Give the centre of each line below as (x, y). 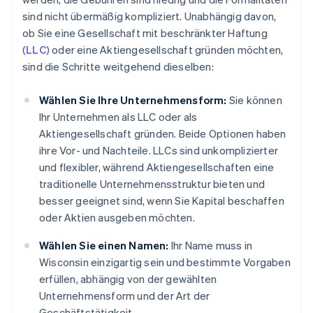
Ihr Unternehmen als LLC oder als (118, 117)
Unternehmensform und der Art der (125, 296)
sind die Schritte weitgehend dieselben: (118, 67)
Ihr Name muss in (211, 246)
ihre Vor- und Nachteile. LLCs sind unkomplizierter (159, 151)
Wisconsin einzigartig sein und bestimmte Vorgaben (165, 262)
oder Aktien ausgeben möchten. (117, 218)
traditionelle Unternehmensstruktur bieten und (152, 184)
